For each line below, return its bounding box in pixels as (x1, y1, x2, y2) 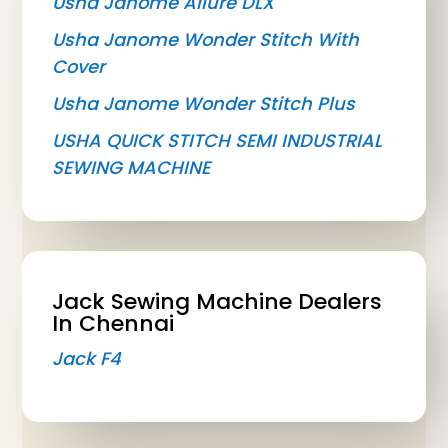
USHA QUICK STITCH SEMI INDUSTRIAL (52, 128, 383, 154)
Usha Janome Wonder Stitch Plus (52, 91, 356, 117)
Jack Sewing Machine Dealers (52, 286, 383, 318)
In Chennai (52, 308, 175, 340)
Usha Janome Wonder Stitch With (52, 27, 360, 53)
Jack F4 (52, 346, 122, 372)
